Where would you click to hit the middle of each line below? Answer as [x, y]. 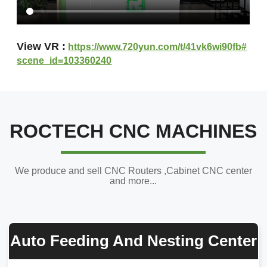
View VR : [41, 46]
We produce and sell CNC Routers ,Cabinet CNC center [133, 170]
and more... [133, 181]
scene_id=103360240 [64, 60]
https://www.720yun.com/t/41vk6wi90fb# [158, 46]
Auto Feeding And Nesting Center [133, 240]
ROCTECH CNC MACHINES [133, 131]
